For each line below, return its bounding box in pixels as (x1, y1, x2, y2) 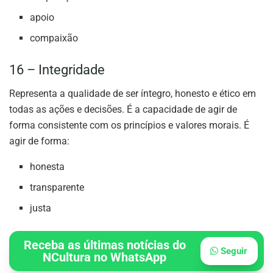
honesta (30, 161, 65, 173)
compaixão (30, 32, 79, 44)
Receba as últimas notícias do (23, 238, 186, 253)
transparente (30, 182, 85, 194)
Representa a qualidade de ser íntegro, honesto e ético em (9, 88, 256, 100)
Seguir (218, 246, 248, 257)
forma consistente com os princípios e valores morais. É (9, 119, 249, 132)
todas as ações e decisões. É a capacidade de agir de (9, 104, 237, 116)
